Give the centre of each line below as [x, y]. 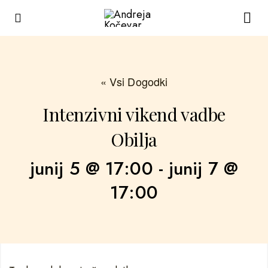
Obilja [134, 139]
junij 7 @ [203, 168]
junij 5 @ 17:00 [92, 168]
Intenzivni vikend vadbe [134, 114]
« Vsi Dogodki [134, 81]
